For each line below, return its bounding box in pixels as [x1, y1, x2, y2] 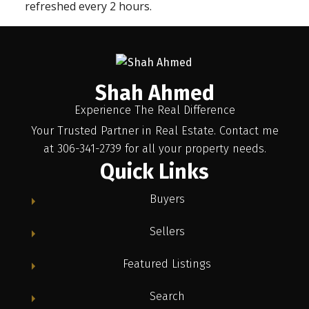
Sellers [149, 224, 185, 238]
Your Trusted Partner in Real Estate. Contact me [30, 123, 279, 137]
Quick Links [100, 159, 209, 184]
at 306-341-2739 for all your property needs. [43, 141, 266, 155]
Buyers [149, 192, 185, 206]
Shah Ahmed [94, 80, 215, 106]
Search [149, 289, 185, 303]
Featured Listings [123, 257, 211, 270]
